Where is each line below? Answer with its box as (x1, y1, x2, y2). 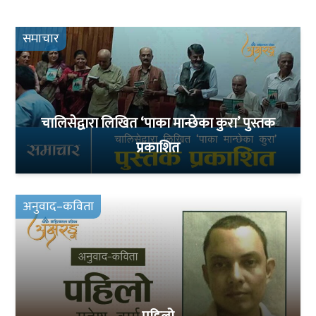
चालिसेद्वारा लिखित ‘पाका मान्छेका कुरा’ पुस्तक (41, 111, 275, 136)
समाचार (23, 28, 60, 49)
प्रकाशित (136, 136, 180, 161)
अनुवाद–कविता (23, 196, 95, 218)
